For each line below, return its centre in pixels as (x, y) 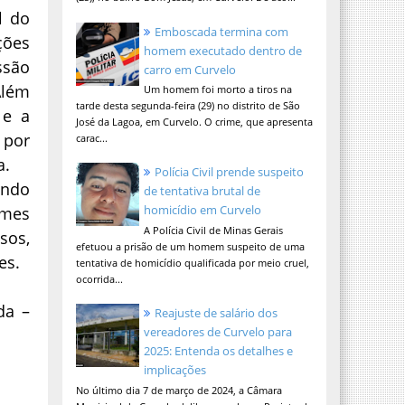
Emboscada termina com (221, 31)
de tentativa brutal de (202, 191)
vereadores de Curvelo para (217, 332)
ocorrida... (99, 279)
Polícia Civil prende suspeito (229, 172)
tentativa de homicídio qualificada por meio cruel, (192, 263)
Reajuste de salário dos (216, 313)
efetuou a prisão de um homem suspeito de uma (190, 247)
